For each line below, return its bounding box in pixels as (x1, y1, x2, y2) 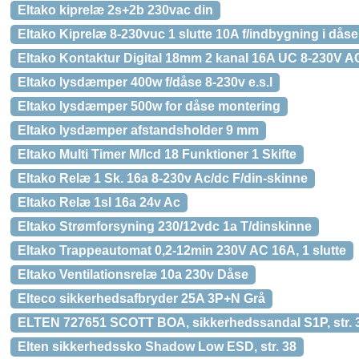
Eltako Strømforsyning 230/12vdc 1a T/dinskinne (18, 220, 312, 233)
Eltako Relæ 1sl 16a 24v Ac (18, 196, 180, 209)
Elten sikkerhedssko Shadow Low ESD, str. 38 (18, 340, 296, 353)
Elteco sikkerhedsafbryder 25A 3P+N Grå (18, 292, 265, 305)
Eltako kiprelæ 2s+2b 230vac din (18, 3, 213, 17)
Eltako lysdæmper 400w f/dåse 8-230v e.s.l (18, 75, 272, 89)
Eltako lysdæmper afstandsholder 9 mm (18, 123, 259, 137)
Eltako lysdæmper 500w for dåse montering (18, 99, 280, 113)
